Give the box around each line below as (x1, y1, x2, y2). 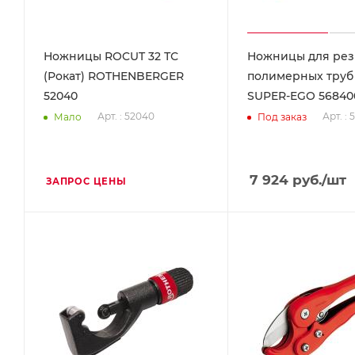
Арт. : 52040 (97, 110, 155, 123)
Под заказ (257, 110, 307, 123)
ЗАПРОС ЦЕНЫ (46, 176, 127, 188)
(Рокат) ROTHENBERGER (44, 69, 184, 84)
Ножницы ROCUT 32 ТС (44, 49, 178, 64)
